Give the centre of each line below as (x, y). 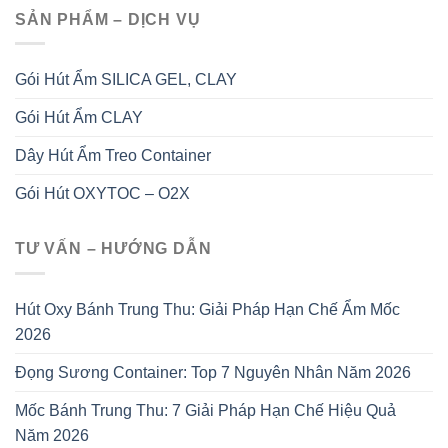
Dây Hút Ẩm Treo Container (113, 156)
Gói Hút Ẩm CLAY (79, 118)
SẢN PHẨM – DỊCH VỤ (108, 19)
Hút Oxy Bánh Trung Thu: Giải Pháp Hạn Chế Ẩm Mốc (207, 309)
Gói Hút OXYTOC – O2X (102, 194)
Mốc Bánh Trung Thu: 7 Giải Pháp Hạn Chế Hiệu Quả (205, 410)
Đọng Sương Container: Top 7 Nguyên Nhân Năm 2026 (213, 372)
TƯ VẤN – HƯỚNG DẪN (113, 249)
